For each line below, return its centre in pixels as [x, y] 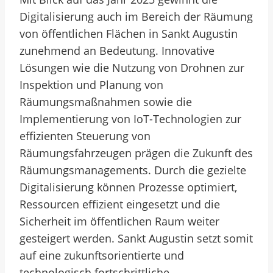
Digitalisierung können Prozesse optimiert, [128, 187]
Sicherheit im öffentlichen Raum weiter [119, 221]
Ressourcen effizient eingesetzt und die [120, 204]
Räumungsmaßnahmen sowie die [106, 102]
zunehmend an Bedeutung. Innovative [117, 51]
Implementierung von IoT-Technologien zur [130, 119]
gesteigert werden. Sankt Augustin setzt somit [136, 238]
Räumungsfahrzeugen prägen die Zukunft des [136, 153]
